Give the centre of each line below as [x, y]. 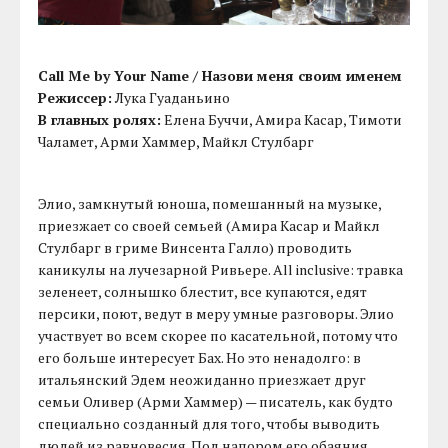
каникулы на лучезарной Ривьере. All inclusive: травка [221, 269]
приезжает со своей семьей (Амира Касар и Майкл [209, 225]
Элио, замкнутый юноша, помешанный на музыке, [210, 203]
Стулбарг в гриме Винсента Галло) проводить [195, 247]
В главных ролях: [100, 119]
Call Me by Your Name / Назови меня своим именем [220, 75]
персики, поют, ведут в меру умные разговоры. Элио [216, 313]
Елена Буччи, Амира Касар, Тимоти [282, 119]
